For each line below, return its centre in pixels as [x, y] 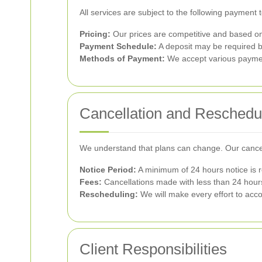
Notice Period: [108, 170]
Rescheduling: [109, 194]
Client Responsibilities [153, 249]
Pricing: [95, 34]
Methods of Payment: [122, 58]
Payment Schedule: [118, 46]
